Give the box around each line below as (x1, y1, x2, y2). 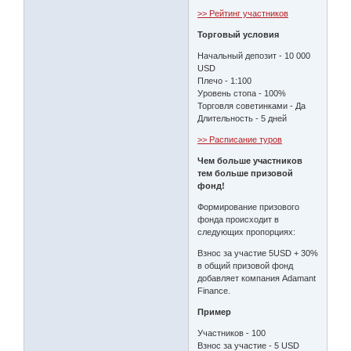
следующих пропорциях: (197, 226, 296, 237)
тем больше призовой (197, 168, 294, 178)
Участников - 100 (197, 327, 266, 338)
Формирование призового (197, 201, 300, 212)
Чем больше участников (197, 155, 303, 165)
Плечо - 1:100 (197, 75, 252, 85)
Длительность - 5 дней (197, 113, 288, 123)
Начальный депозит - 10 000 (197, 50, 311, 60)
